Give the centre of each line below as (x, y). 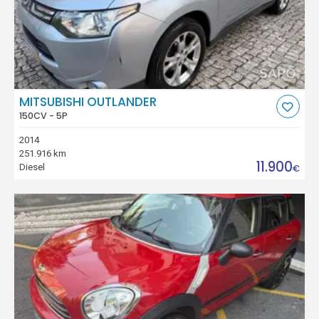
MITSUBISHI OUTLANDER (88, 101)
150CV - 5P (44, 115)
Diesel (32, 167)
